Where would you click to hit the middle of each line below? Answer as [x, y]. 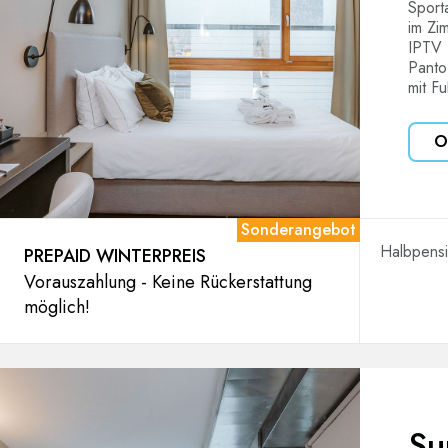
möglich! [57, 307]
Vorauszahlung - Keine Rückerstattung [168, 282]
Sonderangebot [298, 229]
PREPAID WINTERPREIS [115, 256]
